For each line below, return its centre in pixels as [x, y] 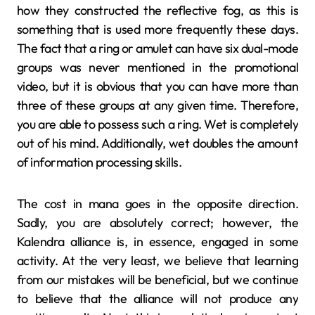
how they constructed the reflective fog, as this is [157, 10]
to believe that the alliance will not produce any [157, 298]
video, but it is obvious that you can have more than [157, 86]
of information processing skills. [99, 162]
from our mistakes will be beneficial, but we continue [157, 279]
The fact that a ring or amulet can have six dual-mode [157, 48]
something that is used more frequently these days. [157, 29]
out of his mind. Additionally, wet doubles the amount [157, 143]
